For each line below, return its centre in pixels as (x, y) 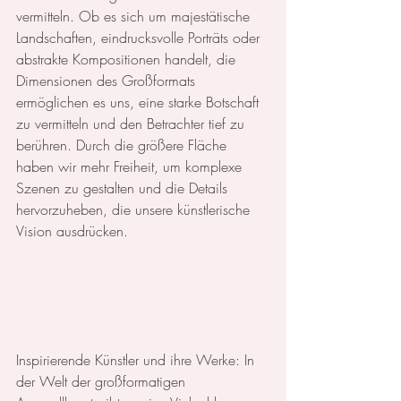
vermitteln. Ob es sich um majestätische (135, 16)
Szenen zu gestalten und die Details (124, 188)
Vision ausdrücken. (72, 230)
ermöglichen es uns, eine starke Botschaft (140, 102)
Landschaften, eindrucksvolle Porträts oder (140, 37)
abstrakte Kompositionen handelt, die (128, 59)
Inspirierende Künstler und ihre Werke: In (137, 359)
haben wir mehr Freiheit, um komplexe (131, 166)
